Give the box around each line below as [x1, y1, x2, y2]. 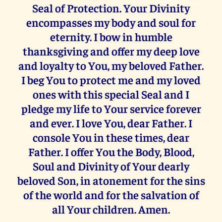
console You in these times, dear [33, 130, 189, 145]
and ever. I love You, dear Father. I [30, 115, 192, 130]
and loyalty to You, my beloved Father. [18, 58, 204, 73]
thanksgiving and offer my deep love [22, 44, 200, 58]
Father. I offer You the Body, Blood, [28, 144, 194, 159]
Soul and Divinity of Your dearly [33, 159, 189, 173]
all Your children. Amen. [52, 202, 170, 217]
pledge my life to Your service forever [21, 101, 201, 116]
